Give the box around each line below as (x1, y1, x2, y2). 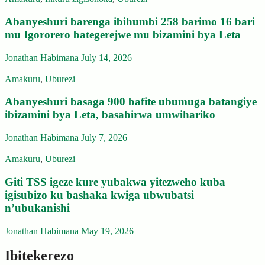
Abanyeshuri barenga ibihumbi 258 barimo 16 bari (5, 15, 255, 28)
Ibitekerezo (5, 248, 74, 264)
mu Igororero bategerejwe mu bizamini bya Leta (5, 28, 241, 41)
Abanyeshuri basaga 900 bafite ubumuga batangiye (5, 95, 257, 108)
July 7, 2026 (81, 132, 127, 143)
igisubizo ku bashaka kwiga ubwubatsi (5, 188, 194, 201)
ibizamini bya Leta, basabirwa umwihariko (5, 108, 215, 121)
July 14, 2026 (81, 52, 132, 63)
